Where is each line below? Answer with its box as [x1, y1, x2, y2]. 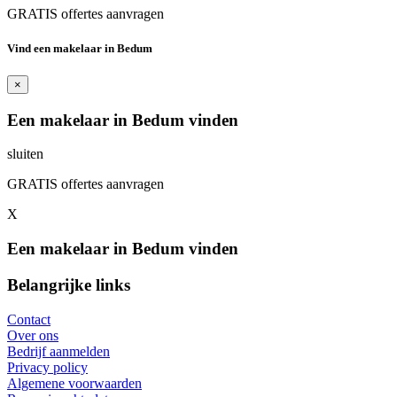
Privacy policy [7, 359, 88, 375]
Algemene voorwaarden [7, 375, 142, 391]
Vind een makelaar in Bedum [7, 41, 152, 55]
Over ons [7, 327, 58, 343]
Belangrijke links [7, 275, 130, 294]
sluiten [7, 146, 43, 162]
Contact [7, 311, 51, 327]
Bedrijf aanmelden [7, 343, 110, 359]
